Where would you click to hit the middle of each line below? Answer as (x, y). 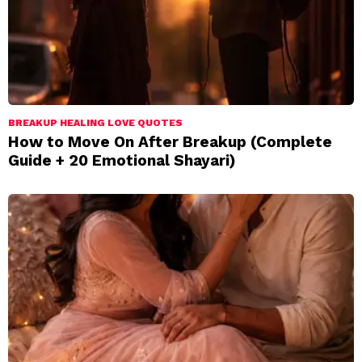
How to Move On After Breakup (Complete (170, 141)
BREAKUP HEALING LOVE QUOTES (95, 122)
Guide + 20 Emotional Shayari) (122, 160)
